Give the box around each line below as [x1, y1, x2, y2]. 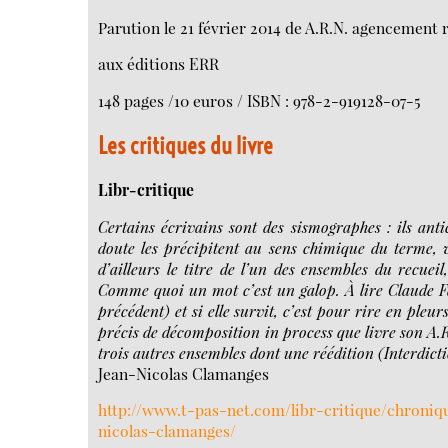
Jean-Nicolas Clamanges [98, 362, 270, 384]
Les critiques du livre [98, 130, 274, 160]
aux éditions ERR [98, 53, 220, 75]
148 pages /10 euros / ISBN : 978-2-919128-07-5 [98, 90, 422, 112]
